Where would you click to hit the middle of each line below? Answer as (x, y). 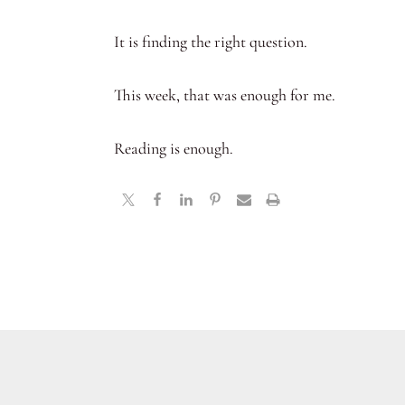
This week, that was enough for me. (225, 94)
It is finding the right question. (211, 41)
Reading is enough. (174, 148)
